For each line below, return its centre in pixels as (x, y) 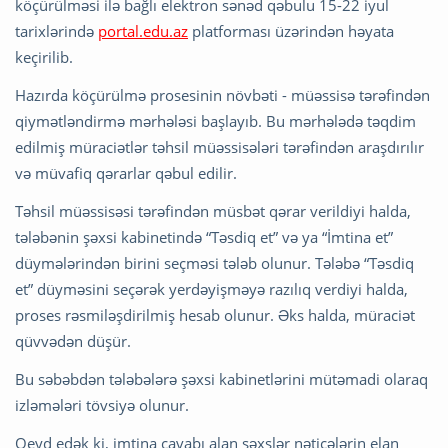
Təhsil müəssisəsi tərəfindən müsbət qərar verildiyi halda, (213, 210)
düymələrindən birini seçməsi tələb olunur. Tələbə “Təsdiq (214, 262)
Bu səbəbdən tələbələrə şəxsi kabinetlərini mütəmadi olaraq (221, 378)
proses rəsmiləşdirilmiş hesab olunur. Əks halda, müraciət (215, 314)
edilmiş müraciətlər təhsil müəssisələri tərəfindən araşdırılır (219, 146)
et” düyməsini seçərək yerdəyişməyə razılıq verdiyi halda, (211, 288)
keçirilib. (44, 56)
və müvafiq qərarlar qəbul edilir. (126, 172)
